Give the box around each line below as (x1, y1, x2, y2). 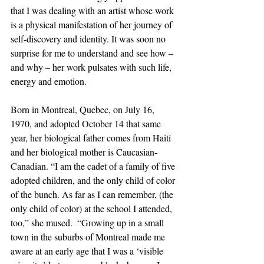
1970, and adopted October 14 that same (11, 117, 163, 130)
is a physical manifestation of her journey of (11, 18, 174, 31)
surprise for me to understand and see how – (11, 47, 176, 60)
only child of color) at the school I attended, (11, 202, 174, 215)
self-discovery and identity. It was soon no (11, 32, 168, 45)
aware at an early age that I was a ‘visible (11, 245, 166, 258)
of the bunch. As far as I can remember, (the (11, 188, 176, 201)
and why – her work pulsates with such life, (11, 61, 174, 74)
